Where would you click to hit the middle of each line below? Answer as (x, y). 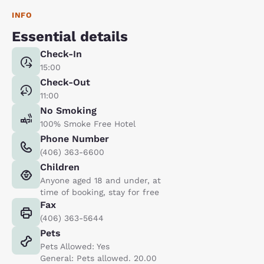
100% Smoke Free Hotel (88, 123)
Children (60, 167)
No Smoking (68, 110)
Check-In (61, 54)
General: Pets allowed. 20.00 (98, 258)
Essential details (70, 36)
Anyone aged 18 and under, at (100, 180)
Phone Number (75, 138)
